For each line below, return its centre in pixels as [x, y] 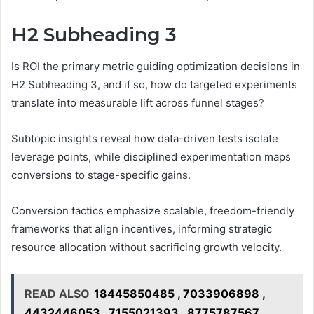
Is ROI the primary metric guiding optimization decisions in [156, 66]
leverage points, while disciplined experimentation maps [151, 156]
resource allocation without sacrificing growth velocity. [146, 247]
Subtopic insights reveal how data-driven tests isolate [145, 138]
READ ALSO [57, 293]
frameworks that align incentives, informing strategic [142, 228]
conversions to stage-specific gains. [101, 175]
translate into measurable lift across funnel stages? [138, 102]
